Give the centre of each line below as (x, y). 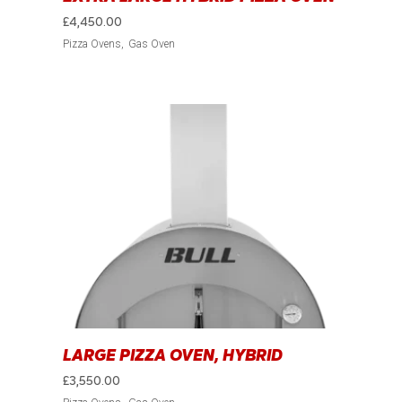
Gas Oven (152, 44)
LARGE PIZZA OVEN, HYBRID (173, 356)
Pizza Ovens (92, 44)
